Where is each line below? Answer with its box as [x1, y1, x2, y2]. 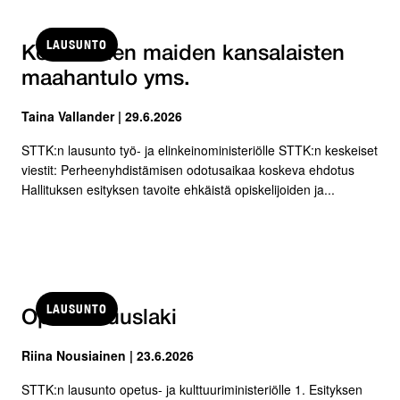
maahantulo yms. [21, 69, 190, 89]
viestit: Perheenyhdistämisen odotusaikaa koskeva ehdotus [21, 160, 354, 179]
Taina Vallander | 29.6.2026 [21, 106, 182, 125]
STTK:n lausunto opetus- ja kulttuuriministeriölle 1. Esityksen [21, 379, 362, 398]
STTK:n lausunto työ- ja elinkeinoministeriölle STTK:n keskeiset [21, 140, 378, 159]
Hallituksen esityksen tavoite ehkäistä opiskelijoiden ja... [21, 179, 335, 198]
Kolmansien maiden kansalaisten [21, 44, 345, 64]
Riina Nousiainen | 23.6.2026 [21, 346, 194, 364]
